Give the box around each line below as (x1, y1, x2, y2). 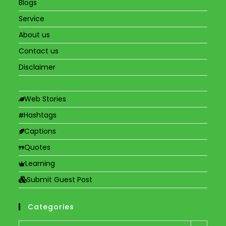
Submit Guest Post (27, 174, 93, 185)
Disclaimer (19, 62, 56, 72)
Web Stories (24, 93, 67, 104)
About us (19, 29, 50, 40)
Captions (24, 126, 56, 136)
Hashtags (24, 109, 57, 120)
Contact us (19, 45, 59, 56)
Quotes (24, 142, 51, 152)
